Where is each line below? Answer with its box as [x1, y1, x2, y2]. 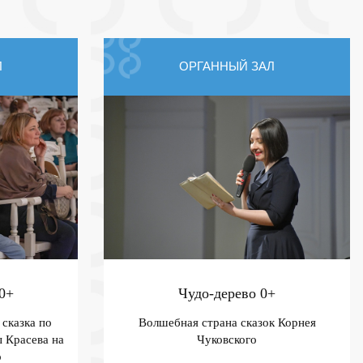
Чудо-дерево [178, 284, 260, 301]
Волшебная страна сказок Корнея [138, 315, 316, 329]
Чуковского [197, 332, 257, 346]
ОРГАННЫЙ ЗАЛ [179, 59, 275, 74]
